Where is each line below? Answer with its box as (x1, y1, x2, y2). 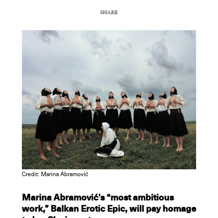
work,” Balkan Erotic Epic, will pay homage (22, 205, 196, 214)
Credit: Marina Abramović (22, 172, 88, 178)
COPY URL (164, 28, 191, 33)
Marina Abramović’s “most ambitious (22, 194, 174, 203)
